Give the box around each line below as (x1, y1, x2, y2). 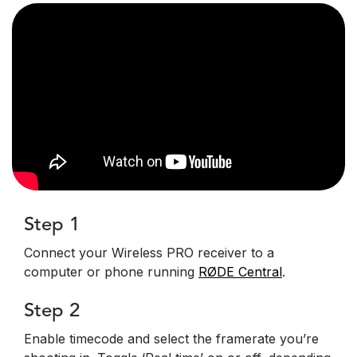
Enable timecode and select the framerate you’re (24, 331, 319, 347)
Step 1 (24, 216, 80, 236)
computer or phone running (24, 264, 198, 280)
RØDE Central (198, 264, 282, 280)
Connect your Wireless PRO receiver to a (24, 245, 274, 261)
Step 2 (24, 302, 80, 322)
